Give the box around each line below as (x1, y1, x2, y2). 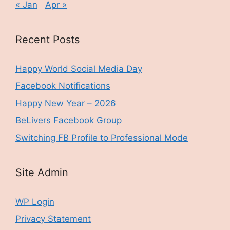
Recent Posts (15, 33, 80, 46)
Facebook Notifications (15, 81, 110, 91)
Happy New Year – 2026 (15, 98, 116, 108)
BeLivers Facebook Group (15, 115, 122, 126)
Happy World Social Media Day (15, 63, 142, 74)
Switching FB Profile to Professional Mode (15, 132, 188, 143)
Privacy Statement (15, 214, 91, 224)
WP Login (15, 196, 54, 207)
